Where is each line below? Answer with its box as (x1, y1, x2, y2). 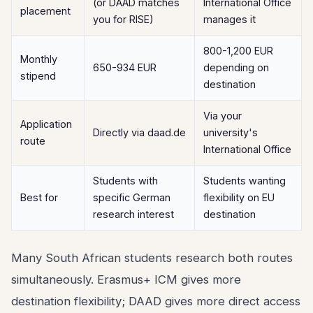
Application (20, 118, 72, 130)
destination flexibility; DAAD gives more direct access (11, 294, 300, 308)
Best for (20, 191, 58, 203)
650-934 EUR (93, 61, 156, 73)
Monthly (20, 53, 57, 65)
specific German (93, 191, 170, 203)
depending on (203, 61, 269, 73)
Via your (203, 110, 242, 122)
